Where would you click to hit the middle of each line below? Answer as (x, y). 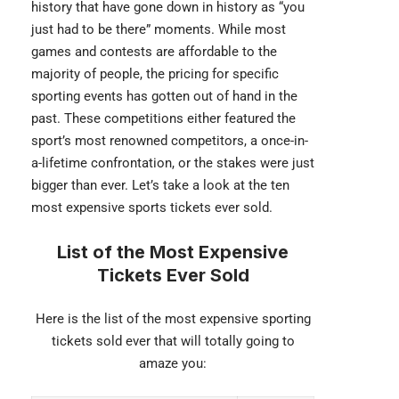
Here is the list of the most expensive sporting (173, 319)
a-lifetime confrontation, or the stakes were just (173, 163)
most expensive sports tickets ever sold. (152, 208)
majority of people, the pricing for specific (155, 74)
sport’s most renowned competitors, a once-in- (170, 141)
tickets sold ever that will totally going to (173, 341)
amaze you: (173, 363)
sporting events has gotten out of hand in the (164, 96)
